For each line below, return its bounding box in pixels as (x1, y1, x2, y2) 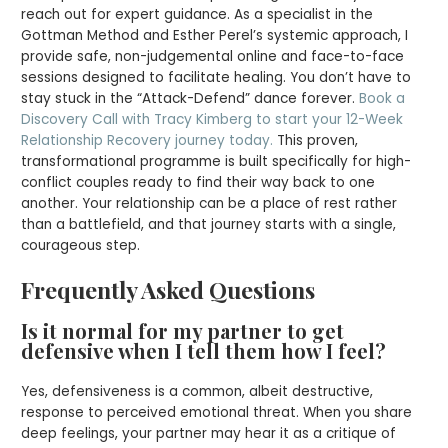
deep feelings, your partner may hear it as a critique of (21, 423, 397, 443)
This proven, (273, 130, 359, 150)
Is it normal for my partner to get (21, 316, 345, 344)
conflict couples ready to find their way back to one (21, 172, 376, 192)
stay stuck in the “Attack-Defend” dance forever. (21, 88, 360, 108)
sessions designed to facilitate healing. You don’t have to (21, 67, 412, 87)
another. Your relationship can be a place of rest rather (21, 193, 398, 213)
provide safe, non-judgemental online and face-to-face (21, 46, 405, 66)
